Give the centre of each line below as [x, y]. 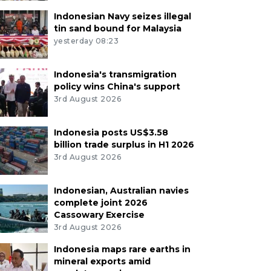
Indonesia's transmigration [115, 75]
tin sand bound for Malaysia [117, 29]
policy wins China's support [117, 87]
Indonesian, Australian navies [121, 191]
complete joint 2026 [100, 203]
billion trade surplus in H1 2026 [124, 145]
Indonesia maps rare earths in [122, 250]
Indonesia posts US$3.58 [111, 133]
